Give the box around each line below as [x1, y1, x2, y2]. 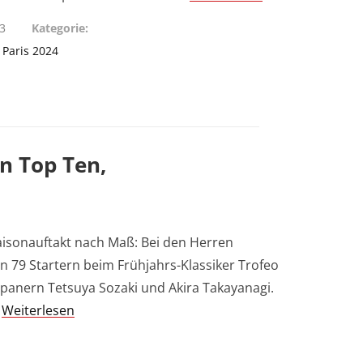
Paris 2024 [2, 42, 59, 58]
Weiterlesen [2, 301, 75, 320]
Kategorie [32, 19, 86, 36]
